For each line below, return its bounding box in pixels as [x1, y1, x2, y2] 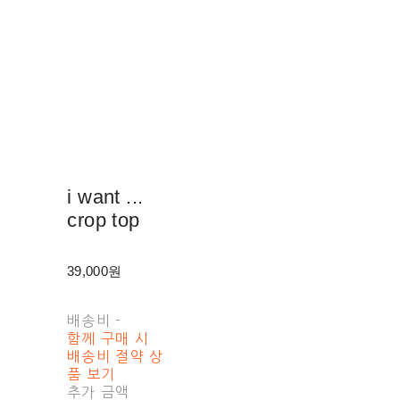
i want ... [67, 185, 144, 208]
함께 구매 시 [67, 330, 150, 346]
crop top [67, 208, 140, 231]
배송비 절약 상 [67, 348, 164, 363]
